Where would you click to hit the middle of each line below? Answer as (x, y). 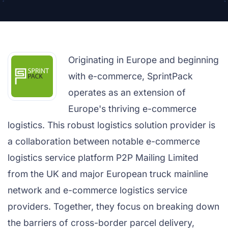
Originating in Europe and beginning (144, 60)
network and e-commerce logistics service (97, 190)
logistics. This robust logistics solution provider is (111, 125)
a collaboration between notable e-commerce (104, 141)
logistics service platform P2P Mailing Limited (103, 158)
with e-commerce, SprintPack (131, 76)
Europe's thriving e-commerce (132, 109)
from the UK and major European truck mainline (108, 174)
